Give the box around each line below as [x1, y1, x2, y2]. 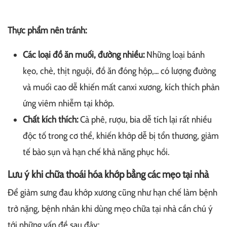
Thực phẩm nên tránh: [8, 25, 87, 36]
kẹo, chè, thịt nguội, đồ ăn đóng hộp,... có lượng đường [23, 65, 216, 77]
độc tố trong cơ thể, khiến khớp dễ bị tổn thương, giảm [23, 130, 219, 142]
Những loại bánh [144, 49, 205, 61]
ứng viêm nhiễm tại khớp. [23, 98, 114, 109]
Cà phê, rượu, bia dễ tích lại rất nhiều [78, 114, 212, 126]
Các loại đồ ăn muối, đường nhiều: [23, 49, 144, 61]
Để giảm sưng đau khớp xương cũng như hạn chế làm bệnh [8, 187, 217, 199]
